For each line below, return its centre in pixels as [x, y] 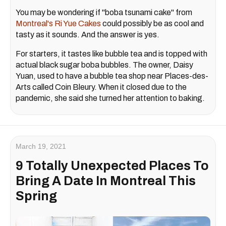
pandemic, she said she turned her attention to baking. [110, 98]
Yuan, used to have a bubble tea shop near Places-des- [112, 76]
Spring [36, 196]
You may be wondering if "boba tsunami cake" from [104, 13]
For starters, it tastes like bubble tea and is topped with [111, 54]
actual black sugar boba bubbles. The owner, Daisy [104, 65]
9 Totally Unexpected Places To [112, 166]
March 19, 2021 [41, 147]
